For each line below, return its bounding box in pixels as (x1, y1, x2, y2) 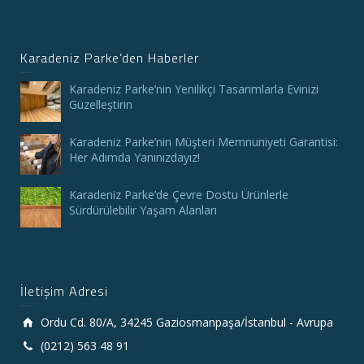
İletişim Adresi (20, 280, 108, 301)
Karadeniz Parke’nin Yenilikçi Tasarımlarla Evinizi (69, 80, 318, 97)
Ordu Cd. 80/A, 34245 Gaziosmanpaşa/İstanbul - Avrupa (41, 314, 333, 330)
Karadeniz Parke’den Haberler (20, 47, 199, 67)
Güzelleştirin (69, 96, 132, 112)
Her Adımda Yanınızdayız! (69, 149, 200, 165)
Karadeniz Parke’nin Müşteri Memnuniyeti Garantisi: (69, 133, 338, 149)
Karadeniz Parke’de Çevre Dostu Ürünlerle (69, 186, 288, 202)
